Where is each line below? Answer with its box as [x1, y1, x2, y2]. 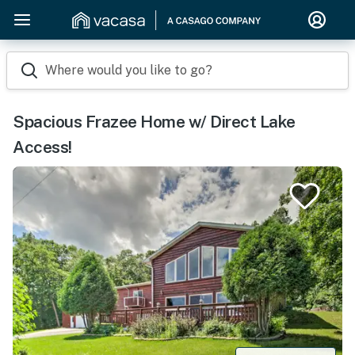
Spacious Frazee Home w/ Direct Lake [13, 112, 296, 132]
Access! [13, 137, 72, 157]
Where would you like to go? [45, 63, 212, 78]
